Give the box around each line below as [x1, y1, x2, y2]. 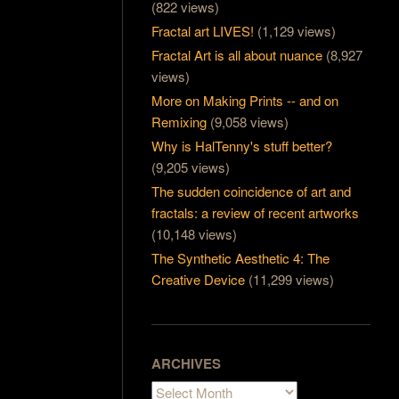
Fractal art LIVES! [151, 21, 255, 41]
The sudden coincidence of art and [151, 182, 352, 201]
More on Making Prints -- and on [151, 91, 339, 110]
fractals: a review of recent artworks [151, 203, 360, 223]
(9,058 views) [210, 112, 289, 132]
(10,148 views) [151, 224, 238, 244]
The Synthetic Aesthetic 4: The [151, 248, 330, 268]
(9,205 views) [151, 158, 231, 177]
